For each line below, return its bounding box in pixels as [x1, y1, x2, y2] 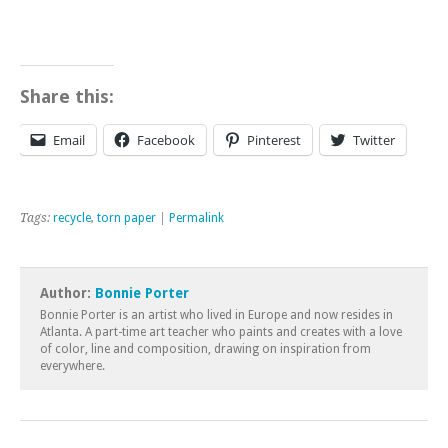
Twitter [353, 130, 395, 149]
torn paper [97, 211, 156, 226]
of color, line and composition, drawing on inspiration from [40, 342, 371, 357]
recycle [53, 211, 91, 226]
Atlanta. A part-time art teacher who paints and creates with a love [40, 325, 402, 340]
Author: [40, 285, 95, 302]
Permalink [169, 211, 224, 226]
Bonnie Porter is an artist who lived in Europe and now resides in [40, 308, 393, 323]
